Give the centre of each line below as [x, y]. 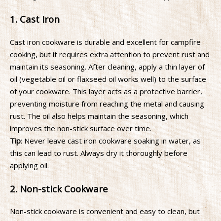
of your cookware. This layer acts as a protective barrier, [106, 91]
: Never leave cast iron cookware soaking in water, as [111, 140]
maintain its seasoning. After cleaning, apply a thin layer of [107, 66]
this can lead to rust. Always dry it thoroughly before [99, 153]
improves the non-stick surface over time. [81, 128]
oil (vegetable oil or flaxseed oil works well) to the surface [108, 79]
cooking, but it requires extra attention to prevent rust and [110, 54]
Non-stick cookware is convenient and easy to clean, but [105, 211]
